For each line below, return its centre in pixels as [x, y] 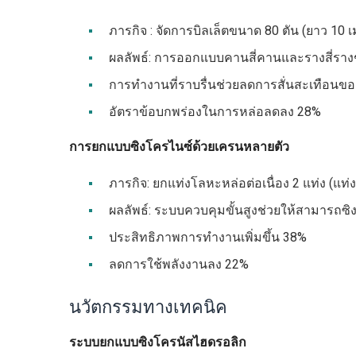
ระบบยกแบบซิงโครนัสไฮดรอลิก [158, 342]
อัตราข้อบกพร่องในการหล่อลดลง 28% [215, 112]
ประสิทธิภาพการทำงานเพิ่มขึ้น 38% [208, 237]
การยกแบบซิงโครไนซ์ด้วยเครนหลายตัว [179, 147]
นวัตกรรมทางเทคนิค [148, 307]
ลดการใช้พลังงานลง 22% [179, 264]
